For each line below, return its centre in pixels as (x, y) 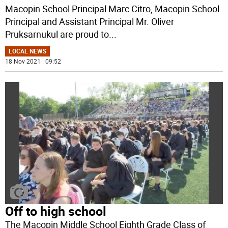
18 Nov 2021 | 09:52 (33, 61)
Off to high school (56, 211)
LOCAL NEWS (28, 51)
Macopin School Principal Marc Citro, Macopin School (112, 9)
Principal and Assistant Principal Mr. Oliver (90, 22)
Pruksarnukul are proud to (57, 34)
